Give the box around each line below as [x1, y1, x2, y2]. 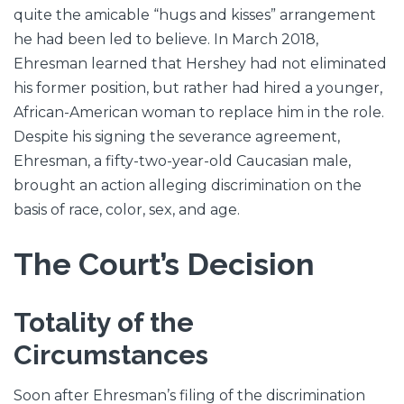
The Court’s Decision [14, 245, 315, 282]
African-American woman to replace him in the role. [14, 103, 384, 121]
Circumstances [14, 338, 208, 371]
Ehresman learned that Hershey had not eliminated [14, 54, 387, 72]
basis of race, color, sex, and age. [14, 200, 240, 218]
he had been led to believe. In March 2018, [14, 30, 318, 48]
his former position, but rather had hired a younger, [14, 78, 382, 96]
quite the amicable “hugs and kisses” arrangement [14, 5, 376, 23]
